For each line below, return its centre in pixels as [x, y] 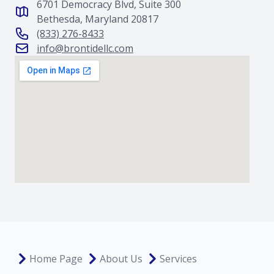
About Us [121, 259]
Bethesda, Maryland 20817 [98, 19]
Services [178, 259]
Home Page [56, 259]
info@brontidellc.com [85, 48]
